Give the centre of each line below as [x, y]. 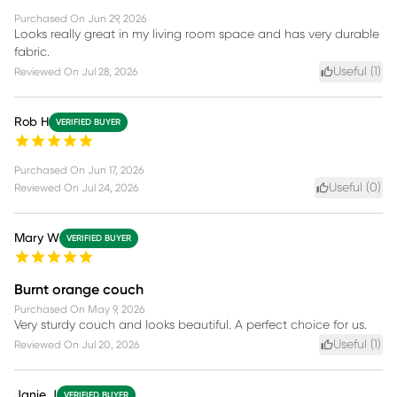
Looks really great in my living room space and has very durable [197, 34]
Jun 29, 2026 [117, 18]
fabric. [32, 52]
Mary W [37, 238]
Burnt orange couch [79, 289]
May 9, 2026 [116, 309]
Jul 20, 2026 [110, 344]
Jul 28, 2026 [109, 71]
